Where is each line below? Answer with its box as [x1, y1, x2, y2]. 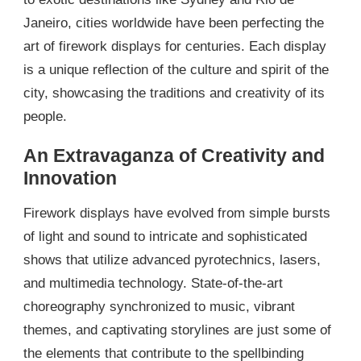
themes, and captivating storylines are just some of [23, 322, 331, 338]
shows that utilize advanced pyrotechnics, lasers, [23, 251, 321, 268]
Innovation [23, 167, 117, 189]
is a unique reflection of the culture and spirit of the [23, 61, 329, 77]
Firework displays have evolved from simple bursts [23, 205, 330, 221]
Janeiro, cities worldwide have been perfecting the [23, 15, 324, 31]
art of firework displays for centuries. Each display [23, 38, 326, 54]
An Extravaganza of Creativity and [23, 144, 325, 166]
